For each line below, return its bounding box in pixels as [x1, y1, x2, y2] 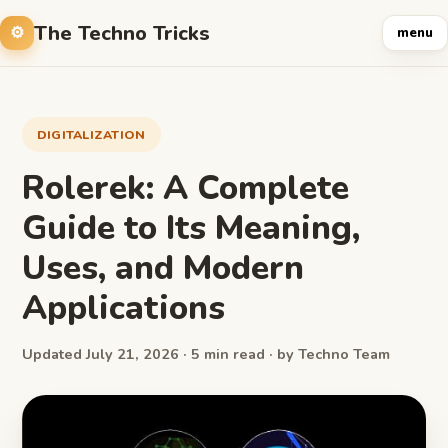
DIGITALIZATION [37, 126, 146, 143]
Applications [22, 285, 225, 331]
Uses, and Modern [22, 245, 304, 291]
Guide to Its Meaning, [22, 205, 360, 251]
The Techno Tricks [34, 19, 210, 47]
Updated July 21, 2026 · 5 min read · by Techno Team [22, 344, 390, 364]
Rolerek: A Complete [22, 165, 349, 211]
